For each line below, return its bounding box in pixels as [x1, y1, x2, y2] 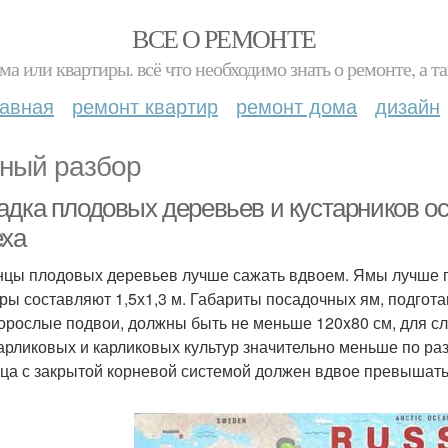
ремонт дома [236, 91, 357, 120]
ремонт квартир [72, 91, 218, 120]
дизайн [375, 91, 440, 120]
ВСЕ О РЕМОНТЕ [132, 21, 316, 55]
